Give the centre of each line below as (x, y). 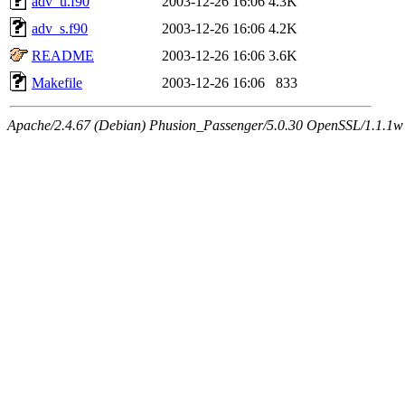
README (63, 55)
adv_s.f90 (60, 28)
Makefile (57, 82)
